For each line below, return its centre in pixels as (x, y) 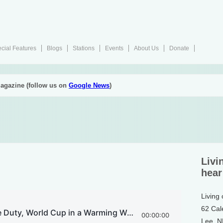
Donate (179, 48)
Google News (89, 85)
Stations (84, 48)
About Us (146, 48)
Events (114, 48)
